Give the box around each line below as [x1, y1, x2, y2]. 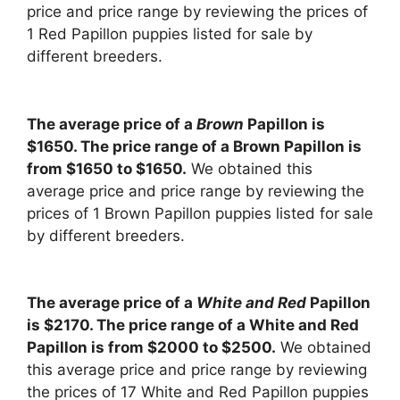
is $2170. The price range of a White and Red [27, 316, 359, 335]
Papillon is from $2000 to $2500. [27, 338, 276, 357]
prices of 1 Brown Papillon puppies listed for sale [27, 204, 373, 222]
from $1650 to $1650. [27, 159, 187, 178]
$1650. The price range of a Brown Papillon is [27, 137, 362, 155]
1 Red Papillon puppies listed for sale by [27, 25, 312, 44]
